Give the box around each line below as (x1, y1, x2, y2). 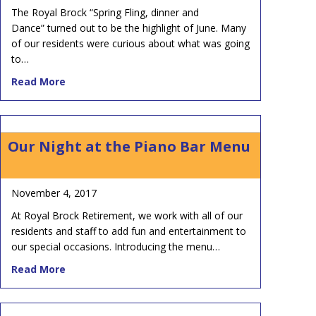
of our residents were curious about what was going (11, 36, 250, 50)
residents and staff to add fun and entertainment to (11, 224, 246, 238)
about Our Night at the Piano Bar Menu (65, 261, 265, 275)
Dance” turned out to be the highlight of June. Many (11, 20, 246, 35)
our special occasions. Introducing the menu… (11, 239, 220, 253)
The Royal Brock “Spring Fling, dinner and (11, 5, 199, 19)
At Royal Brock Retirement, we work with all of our (11, 208, 243, 222)
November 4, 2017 (11, 186, 97, 200)
